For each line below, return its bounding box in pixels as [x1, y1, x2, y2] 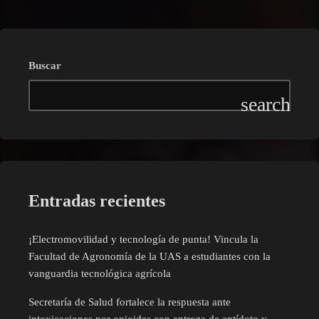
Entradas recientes [28, 191, 165, 210]
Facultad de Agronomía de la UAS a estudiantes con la [28, 250, 271, 262]
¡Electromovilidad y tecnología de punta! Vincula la [28, 233, 258, 245]
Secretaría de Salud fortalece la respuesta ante [28, 296, 231, 308]
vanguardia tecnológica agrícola [28, 267, 171, 279]
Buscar [28, 59, 61, 71]
